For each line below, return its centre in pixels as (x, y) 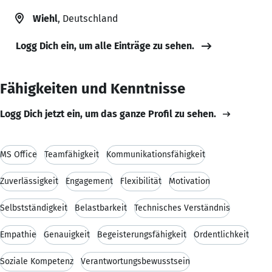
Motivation (189, 181)
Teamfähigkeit (72, 154)
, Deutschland (88, 18)
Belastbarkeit (101, 208)
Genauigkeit (67, 234)
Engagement (89, 181)
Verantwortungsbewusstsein (135, 261)
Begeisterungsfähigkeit (142, 234)
